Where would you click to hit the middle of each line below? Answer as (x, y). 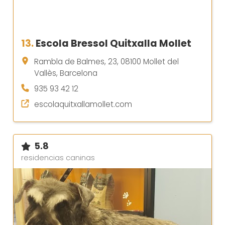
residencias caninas (58, 158)
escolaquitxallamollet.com (83, 104)
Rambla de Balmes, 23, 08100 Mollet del (106, 62)
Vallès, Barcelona (66, 73)
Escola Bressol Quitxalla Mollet (114, 44)
